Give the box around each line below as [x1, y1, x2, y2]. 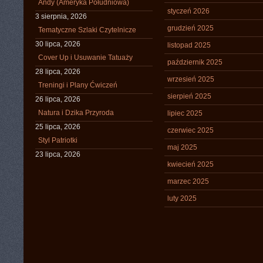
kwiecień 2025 [167, 160, 214, 168]
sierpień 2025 [167, 92, 211, 100]
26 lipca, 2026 [35, 95, 80, 103]
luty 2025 [167, 194, 197, 203]
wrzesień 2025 [167, 75, 214, 83]
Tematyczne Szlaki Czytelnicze [38, 26, 136, 34]
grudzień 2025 [167, 24, 214, 32]
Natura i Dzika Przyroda [38, 109, 114, 117]
